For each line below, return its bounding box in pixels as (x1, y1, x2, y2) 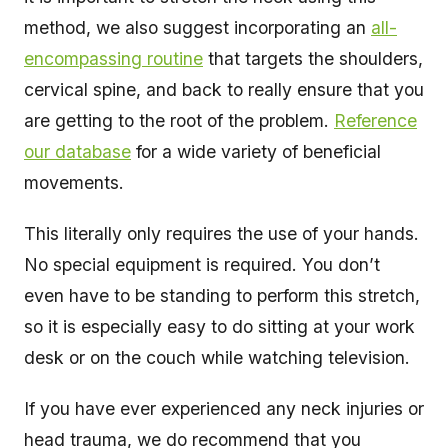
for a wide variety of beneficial (131, 141, 381, 163)
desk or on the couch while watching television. (24, 347, 415, 369)
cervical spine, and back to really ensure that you (24, 79, 424, 101)
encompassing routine (24, 48, 203, 70)
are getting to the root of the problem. (24, 110, 334, 132)
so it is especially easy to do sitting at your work (24, 316, 415, 338)
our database (24, 141, 131, 163)
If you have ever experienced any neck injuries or (24, 398, 424, 420)
